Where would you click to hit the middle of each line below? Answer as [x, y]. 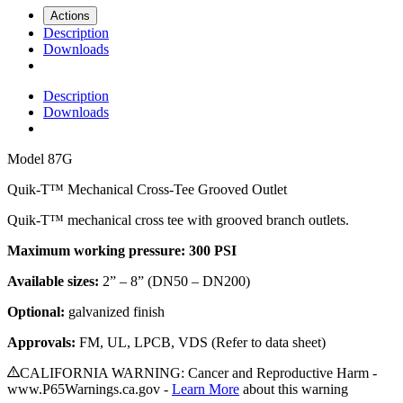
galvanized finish [115, 312]
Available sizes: [53, 282]
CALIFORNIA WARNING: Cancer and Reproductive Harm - [198, 373]
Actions [70, 16]
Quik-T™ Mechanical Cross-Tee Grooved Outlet [147, 190]
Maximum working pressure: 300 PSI [122, 251]
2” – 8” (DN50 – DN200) [175, 282]
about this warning [296, 390]
